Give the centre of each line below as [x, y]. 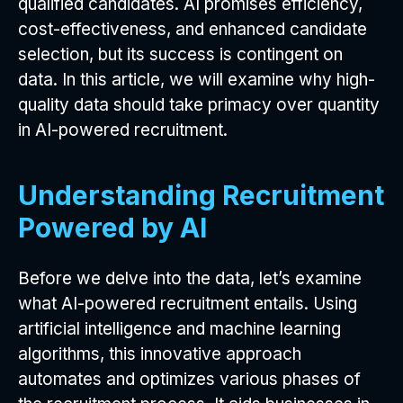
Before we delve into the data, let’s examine [190, 278]
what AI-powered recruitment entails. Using [188, 303]
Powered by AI [112, 227]
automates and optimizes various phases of [189, 379]
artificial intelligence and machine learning [179, 328]
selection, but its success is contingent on [180, 54]
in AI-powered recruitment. [123, 130]
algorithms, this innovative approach [160, 354]
